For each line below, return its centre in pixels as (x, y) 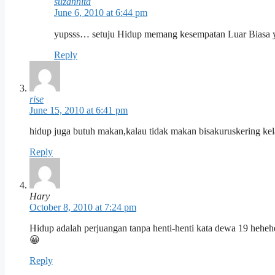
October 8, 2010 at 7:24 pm (83, 207)
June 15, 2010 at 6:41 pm (79, 110)
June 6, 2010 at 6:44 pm (101, 13)
